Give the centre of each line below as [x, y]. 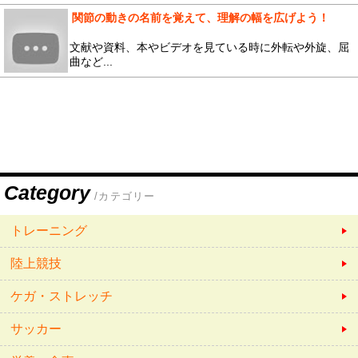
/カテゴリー [125, 197]
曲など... [91, 62]
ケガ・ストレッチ [62, 296]
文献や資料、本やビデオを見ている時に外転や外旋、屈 [209, 47]
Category [47, 193]
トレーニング [49, 231]
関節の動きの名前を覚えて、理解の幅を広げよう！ [201, 18]
